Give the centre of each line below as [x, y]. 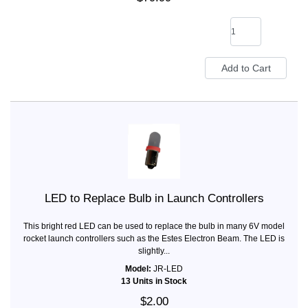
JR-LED [167, 268]
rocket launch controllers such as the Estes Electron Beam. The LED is [154, 238]
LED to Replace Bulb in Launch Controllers [154, 198]
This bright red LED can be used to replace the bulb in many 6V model [154, 226]
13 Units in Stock [154, 281]
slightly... [154, 251]
